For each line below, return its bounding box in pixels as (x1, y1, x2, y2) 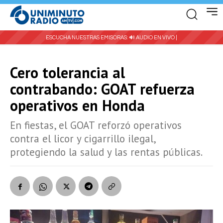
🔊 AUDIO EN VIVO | (129, 34, 177, 40)
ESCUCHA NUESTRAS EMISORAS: (46, 34, 129, 40)
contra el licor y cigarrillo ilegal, (10, 131, 155, 145)
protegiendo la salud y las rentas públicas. (10, 145, 203, 159)
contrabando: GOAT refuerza (10, 79, 195, 99)
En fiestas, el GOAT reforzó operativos (10, 118, 182, 132)
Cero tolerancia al (10, 62, 125, 82)
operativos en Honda (10, 95, 145, 115)
